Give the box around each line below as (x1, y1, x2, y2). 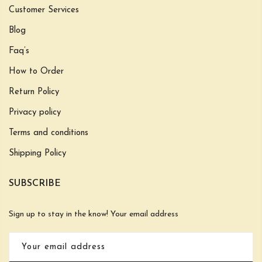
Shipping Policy (9, 149, 66, 158)
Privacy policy (9, 108, 61, 118)
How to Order (9, 67, 64, 77)
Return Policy (9, 88, 59, 97)
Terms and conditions (9, 129, 88, 138)
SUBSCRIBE (9, 179, 61, 189)
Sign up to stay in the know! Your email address (9, 210, 178, 219)
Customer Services (9, 6, 79, 15)
